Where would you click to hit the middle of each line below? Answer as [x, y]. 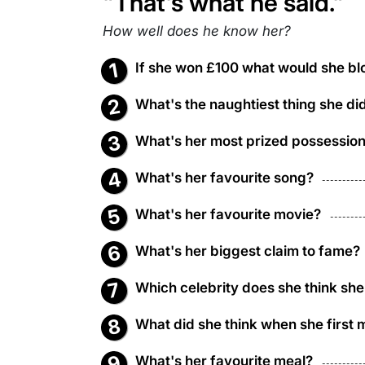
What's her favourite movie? [228, 214]
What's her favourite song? [224, 178]
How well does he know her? [197, 31]
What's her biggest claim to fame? [248, 251]
